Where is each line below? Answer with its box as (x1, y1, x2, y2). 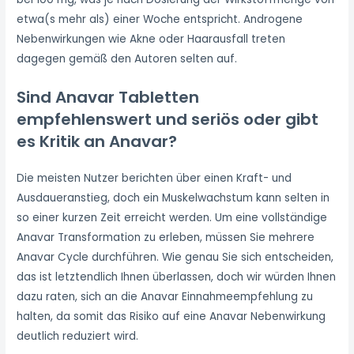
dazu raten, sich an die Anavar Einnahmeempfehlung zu (17, 289, 314, 305)
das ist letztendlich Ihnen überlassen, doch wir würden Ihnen (17, 269, 337, 285)
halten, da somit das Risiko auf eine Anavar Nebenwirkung (17, 309, 326, 325)
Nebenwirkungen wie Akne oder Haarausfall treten (17, 32, 286, 47)
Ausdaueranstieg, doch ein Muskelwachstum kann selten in (17, 190, 330, 206)
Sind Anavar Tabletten (17, 86, 200, 109)
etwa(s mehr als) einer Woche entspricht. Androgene (17, 12, 303, 28)
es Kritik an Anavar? (17, 130, 178, 153)
